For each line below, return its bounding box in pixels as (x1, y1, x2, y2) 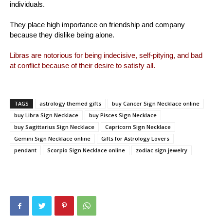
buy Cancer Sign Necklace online (112, 100, 200, 108)
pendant (14, 146, 36, 154)
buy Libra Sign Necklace (14, 111, 78, 119)
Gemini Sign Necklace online (14, 135, 91, 143)
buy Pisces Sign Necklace (89, 111, 157, 119)
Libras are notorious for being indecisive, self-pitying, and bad (10, 51, 202, 60)
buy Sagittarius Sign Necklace (14, 123, 94, 131)
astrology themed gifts (39, 100, 101, 108)
